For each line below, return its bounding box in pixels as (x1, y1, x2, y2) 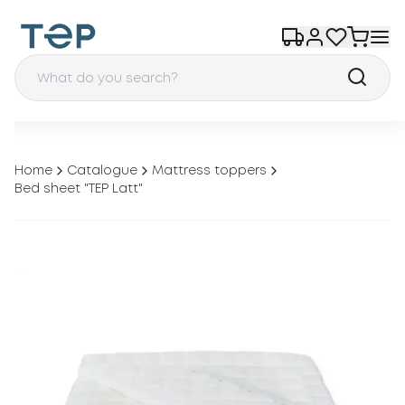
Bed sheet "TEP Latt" (14, 184, 143, 194)
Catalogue (67, 165, 137, 176)
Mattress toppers (152, 165, 267, 176)
